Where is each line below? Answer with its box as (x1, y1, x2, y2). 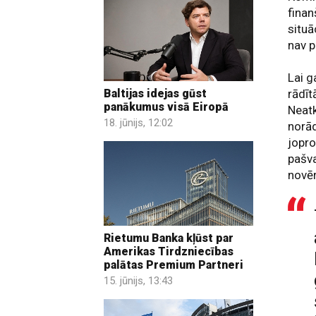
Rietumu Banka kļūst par (104, 231, 233, 245)
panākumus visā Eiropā (104, 100, 229, 114)
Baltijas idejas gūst (104, 87, 207, 101)
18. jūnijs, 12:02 (104, 116, 173, 130)
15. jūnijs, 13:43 (104, 274, 173, 287)
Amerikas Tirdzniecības (104, 244, 233, 258)
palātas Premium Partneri (104, 257, 243, 272)
